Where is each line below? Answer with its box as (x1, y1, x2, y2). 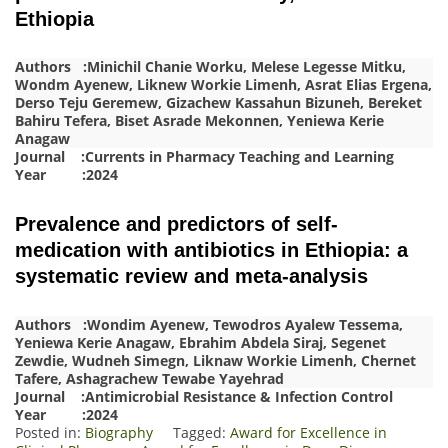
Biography (85, 422, 153, 442)
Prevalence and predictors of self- (15, 212, 338, 235)
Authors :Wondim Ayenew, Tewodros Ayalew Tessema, (15, 314, 403, 334)
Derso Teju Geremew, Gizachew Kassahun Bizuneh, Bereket (15, 93, 422, 113)
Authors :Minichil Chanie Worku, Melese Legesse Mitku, (15, 57, 406, 77)
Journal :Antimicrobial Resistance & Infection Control (15, 386, 393, 406)
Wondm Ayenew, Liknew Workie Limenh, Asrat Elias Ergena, (15, 75, 432, 95)
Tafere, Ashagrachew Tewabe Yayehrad (15, 368, 284, 388)
